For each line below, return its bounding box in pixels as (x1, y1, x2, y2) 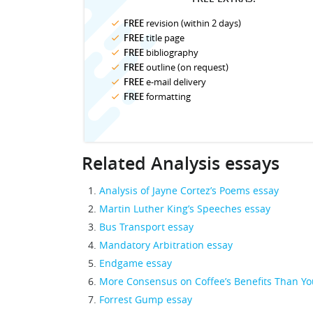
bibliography (144, 46, 198, 59)
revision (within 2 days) (144, 17, 241, 29)
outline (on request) (144, 61, 228, 73)
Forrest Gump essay (99, 293, 192, 306)
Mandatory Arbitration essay (99, 238, 233, 252)
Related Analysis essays (82, 152, 279, 175)
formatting (144, 90, 191, 103)
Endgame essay (99, 256, 172, 270)
